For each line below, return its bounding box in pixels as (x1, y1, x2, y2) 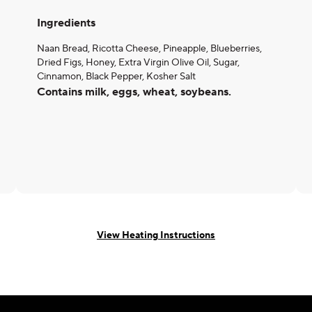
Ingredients (37, 16, 95, 30)
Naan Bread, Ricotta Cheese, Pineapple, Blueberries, (37, 42, 262, 55)
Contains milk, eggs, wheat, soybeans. (37, 85, 231, 99)
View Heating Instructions (97, 228, 215, 242)
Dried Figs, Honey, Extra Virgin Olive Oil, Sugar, (37, 56, 240, 69)
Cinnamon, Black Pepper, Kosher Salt (37, 70, 196, 83)
